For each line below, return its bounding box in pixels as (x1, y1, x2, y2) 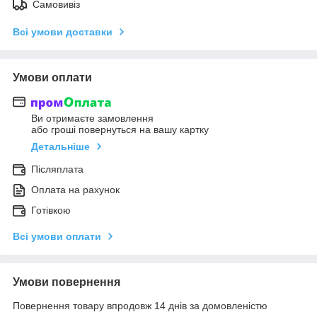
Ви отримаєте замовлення (31, 113, 154, 125)
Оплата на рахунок (31, 184, 120, 196)
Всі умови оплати (13, 231, 101, 243)
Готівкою (31, 204, 71, 217)
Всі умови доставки (13, 25, 113, 38)
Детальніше (31, 141, 90, 153)
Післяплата (31, 163, 83, 175)
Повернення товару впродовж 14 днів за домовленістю (13, 300, 267, 312)
